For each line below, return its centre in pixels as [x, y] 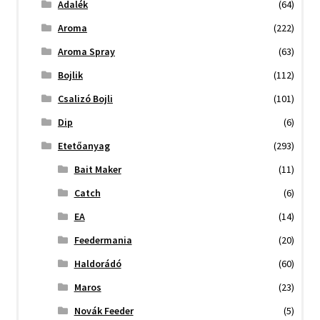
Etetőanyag [84, 146]
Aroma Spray [86, 52]
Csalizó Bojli [85, 99]
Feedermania [103, 240]
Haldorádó [97, 264]
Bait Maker [97, 170]
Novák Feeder [104, 311]
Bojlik [70, 75]
